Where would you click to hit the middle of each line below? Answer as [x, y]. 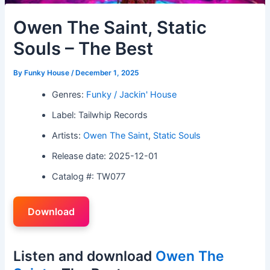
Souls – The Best [83, 49]
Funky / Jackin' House [132, 94]
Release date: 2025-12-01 [105, 156]
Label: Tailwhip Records [100, 115]
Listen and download [85, 256]
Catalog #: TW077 [89, 176]
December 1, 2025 [107, 73]
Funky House [48, 73]
